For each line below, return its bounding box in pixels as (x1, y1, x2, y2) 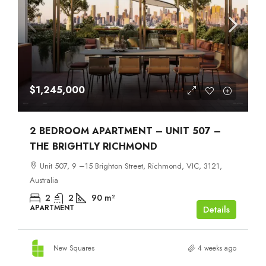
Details (203, 202, 230, 216)
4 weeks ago (198, 242, 236, 254)
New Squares (53, 242, 94, 254)
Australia (30, 174, 58, 186)
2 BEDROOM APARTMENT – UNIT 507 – (30, 123, 221, 138)
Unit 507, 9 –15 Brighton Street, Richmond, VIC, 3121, (40, 160, 222, 172)
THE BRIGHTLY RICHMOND (30, 139, 157, 153)
